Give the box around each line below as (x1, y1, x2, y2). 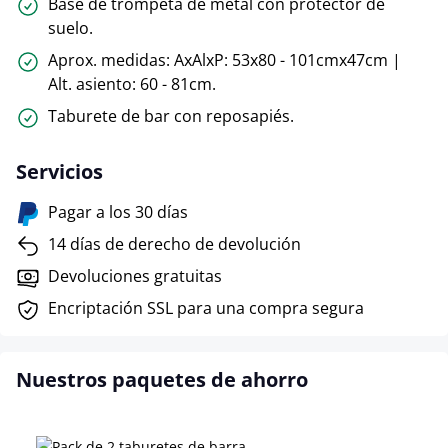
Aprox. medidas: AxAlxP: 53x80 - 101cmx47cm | (48, 49, 401, 71)
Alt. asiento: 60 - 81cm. (48, 73, 216, 95)
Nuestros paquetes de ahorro (16, 366, 308, 393)
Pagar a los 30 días (48, 201, 188, 223)
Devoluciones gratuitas (48, 265, 222, 287)
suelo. (48, 17, 93, 39)
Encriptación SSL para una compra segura (48, 297, 364, 319)
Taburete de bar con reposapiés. (48, 105, 294, 127)
